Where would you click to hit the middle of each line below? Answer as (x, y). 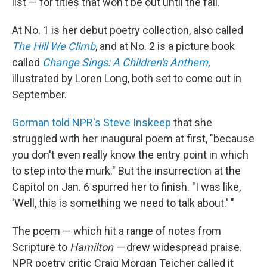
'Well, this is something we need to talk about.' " (123, 203)
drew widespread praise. (184, 247)
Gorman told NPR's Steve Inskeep (91, 123)
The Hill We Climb (54, 46)
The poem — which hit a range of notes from (117, 231)
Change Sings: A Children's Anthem (125, 63)
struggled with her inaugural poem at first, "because (133, 139)
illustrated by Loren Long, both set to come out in (127, 79)
